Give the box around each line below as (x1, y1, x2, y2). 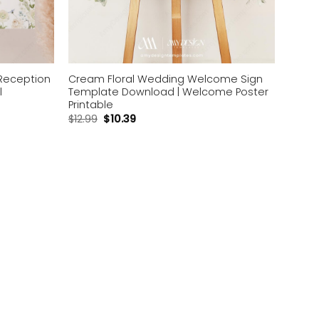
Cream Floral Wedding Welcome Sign (68, 71, 263, 86)
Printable (68, 97, 113, 112)
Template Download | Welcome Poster (68, 84, 268, 99)
